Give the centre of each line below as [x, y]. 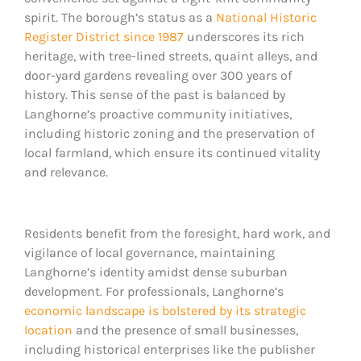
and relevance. [68, 172]
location [48, 330]
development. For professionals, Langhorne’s [154, 292]
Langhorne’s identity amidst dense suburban [156, 272]
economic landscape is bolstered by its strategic [165, 311]
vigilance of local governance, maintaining [149, 253]
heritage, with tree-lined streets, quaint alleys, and [171, 56]
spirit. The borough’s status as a [120, 18]
